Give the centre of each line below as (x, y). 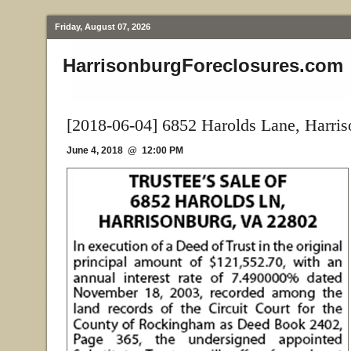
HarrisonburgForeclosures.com (203, 65)
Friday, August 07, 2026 (103, 27)
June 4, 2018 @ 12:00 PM (125, 150)
